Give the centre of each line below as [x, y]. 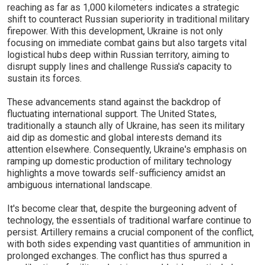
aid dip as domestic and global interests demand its [114, 138]
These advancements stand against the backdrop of [114, 102]
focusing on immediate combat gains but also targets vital [127, 43]
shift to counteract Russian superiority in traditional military [128, 19]
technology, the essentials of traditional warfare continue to [129, 220]
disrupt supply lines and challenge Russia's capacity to [119, 67]
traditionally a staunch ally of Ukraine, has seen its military [126, 126]
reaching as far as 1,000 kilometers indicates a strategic [123, 7]
